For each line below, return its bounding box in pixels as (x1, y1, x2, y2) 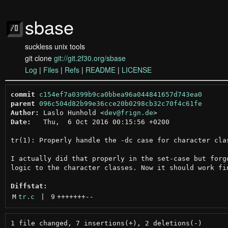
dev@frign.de (104, 108, 153, 117)
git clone (25, 53, 54, 63)
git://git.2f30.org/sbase (54, 53, 126, 63)
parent (10, 99, 35, 107)
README (85, 65, 116, 75)
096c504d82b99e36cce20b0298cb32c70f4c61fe (39, 99, 202, 107)
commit (10, 90, 35, 98)
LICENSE (122, 65, 152, 75)
